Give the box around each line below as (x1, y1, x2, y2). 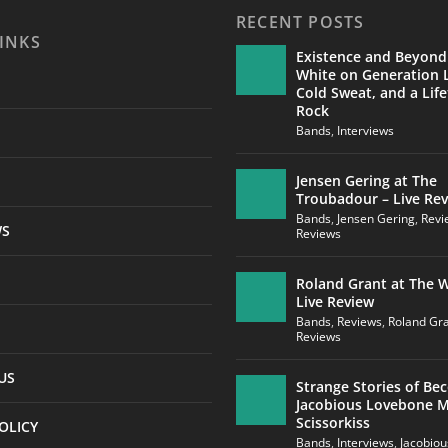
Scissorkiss (295, 412, 370, 432)
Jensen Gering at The (295, 170, 437, 190)
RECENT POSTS (235, 10, 365, 33)
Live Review (295, 291, 374, 311)
